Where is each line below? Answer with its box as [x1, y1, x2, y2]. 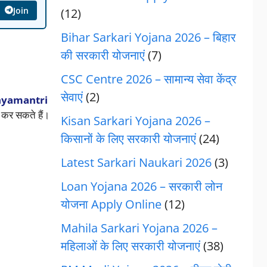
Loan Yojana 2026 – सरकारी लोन [60, 178, 222, 194]
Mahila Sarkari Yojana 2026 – [60, 220, 218, 236]
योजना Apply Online [60, 196, 162, 212]
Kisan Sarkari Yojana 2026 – [60, 113, 210, 129]
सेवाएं [60, 89, 83, 105]
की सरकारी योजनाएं [60, 47, 145, 63]
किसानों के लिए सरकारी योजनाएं [60, 131, 196, 147]
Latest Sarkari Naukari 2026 [60, 154, 212, 170]
